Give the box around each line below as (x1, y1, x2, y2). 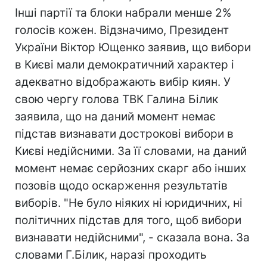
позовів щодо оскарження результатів (15, 179, 228, 193)
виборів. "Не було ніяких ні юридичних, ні (15, 196, 243, 210)
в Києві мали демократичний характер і (15, 58, 234, 72)
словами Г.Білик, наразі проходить (15, 248, 207, 262)
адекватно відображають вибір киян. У (15, 75, 231, 89)
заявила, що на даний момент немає (15, 110, 216, 123)
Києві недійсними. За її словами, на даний (15, 144, 247, 158)
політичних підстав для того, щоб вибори (15, 213, 241, 227)
